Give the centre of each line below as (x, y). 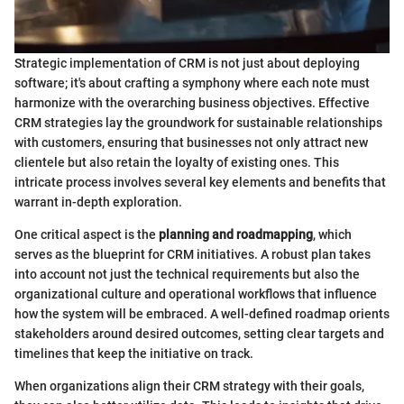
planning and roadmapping (236, 234)
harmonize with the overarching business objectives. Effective (192, 102)
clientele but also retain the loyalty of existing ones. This (177, 162)
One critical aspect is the (87, 234)
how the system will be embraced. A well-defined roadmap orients (202, 313)
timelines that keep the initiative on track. (134, 353)
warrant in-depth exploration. (98, 202)
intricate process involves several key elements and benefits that (200, 182)
